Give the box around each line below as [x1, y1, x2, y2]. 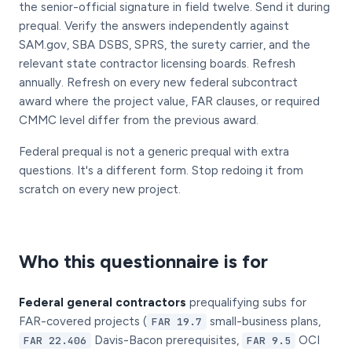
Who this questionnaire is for [19, 250, 268, 273]
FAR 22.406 [24, 334, 86, 347]
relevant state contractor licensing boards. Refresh [19, 57, 295, 71]
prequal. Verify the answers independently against [19, 19, 289, 33]
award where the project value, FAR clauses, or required [19, 94, 320, 108]
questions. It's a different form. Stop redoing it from [19, 163, 303, 178]
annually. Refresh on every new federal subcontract [19, 75, 298, 90]
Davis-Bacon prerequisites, [91, 333, 242, 347]
